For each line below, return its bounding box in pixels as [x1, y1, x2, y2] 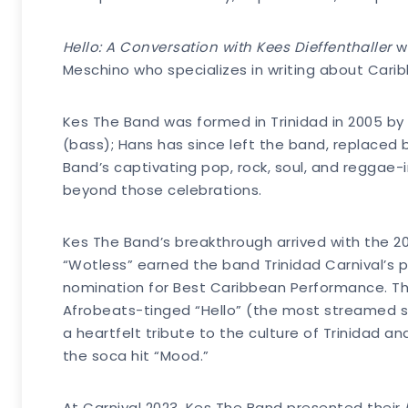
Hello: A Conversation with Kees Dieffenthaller [62, 37, 393, 57]
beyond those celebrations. [62, 180, 262, 200]
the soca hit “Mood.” [62, 346, 209, 366]
